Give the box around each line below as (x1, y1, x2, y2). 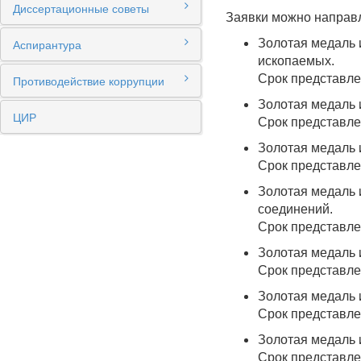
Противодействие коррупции (13, 73, 164, 89)
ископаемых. (258, 54, 334, 68)
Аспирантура (13, 36, 81, 52)
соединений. (258, 202, 333, 216)
